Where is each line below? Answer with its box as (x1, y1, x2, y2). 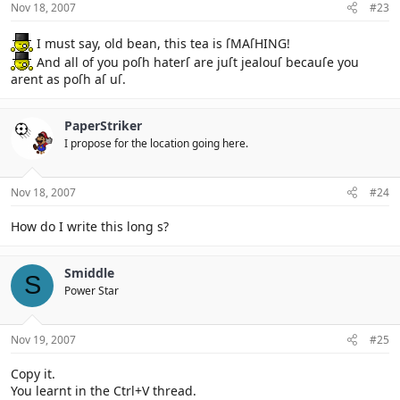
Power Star (64, 282, 119, 298)
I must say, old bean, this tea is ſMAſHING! (33, 34, 290, 52)
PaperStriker (64, 116, 142, 134)
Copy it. (11, 364, 55, 382)
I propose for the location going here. (64, 135, 248, 151)
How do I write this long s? (11, 217, 169, 235)
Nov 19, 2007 (11, 331, 76, 347)
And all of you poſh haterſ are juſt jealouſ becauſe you (33, 53, 359, 71)
